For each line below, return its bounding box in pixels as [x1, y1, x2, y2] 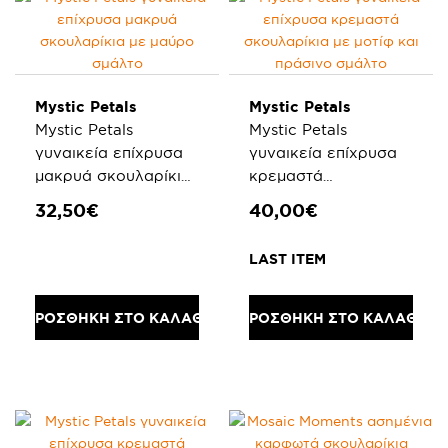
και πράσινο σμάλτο [249, 213, 399, 230]
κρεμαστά [249, 167, 323, 184]
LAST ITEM [249, 251, 326, 267]
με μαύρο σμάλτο [35, 190, 166, 207]
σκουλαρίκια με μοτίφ [249, 190, 413, 207]
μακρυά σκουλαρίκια [35, 167, 191, 184]
